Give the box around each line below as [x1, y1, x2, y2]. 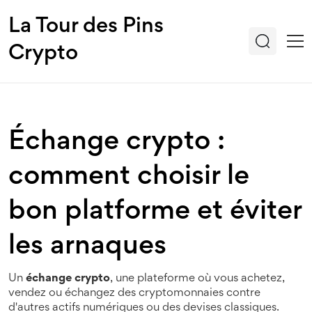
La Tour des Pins [8, 17, 164, 37]
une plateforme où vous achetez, [116, 274, 285, 284]
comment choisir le [8, 165, 249, 190]
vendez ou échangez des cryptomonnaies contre [8, 288, 260, 299]
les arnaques [8, 235, 166, 260]
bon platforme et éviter [8, 200, 302, 225]
